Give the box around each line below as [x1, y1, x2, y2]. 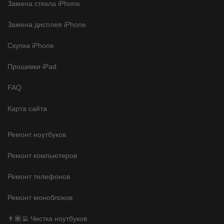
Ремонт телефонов [7, 172, 70, 180]
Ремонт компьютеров [7, 151, 77, 159]
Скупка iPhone [7, 41, 54, 49]
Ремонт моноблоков [7, 193, 72, 201]
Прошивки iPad [7, 62, 56, 70]
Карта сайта [7, 104, 47, 112]
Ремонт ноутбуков [7, 130, 66, 138]
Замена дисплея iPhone [7, 20, 86, 28]
